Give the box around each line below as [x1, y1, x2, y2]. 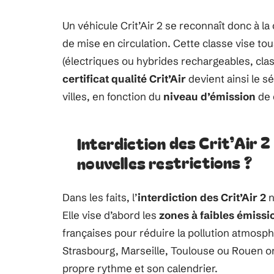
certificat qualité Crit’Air [62, 72, 186, 85]
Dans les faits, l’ [62, 191, 138, 204]
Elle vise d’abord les [62, 209, 159, 221]
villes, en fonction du [62, 90, 163, 103]
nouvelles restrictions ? [76, 150, 253, 174]
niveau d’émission [163, 90, 256, 103]
